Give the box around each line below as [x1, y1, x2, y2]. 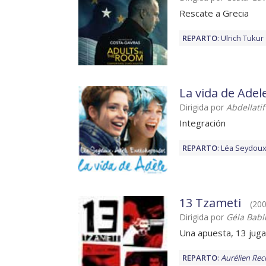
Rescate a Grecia [179, 7, 249, 20]
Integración [179, 117, 226, 129]
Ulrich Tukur [221, 33, 264, 44]
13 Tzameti [179, 195, 241, 211]
